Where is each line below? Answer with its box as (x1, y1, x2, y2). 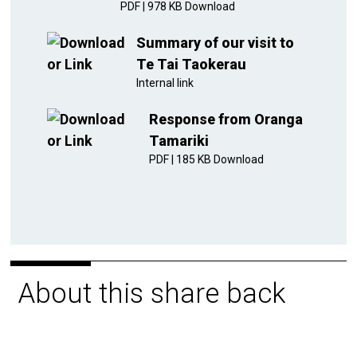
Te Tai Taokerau (135, 56, 246, 73)
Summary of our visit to (135, 34, 294, 51)
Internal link (135, 76, 194, 89)
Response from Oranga (148, 111, 303, 127)
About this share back (18, 277, 286, 310)
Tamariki (148, 132, 209, 149)
